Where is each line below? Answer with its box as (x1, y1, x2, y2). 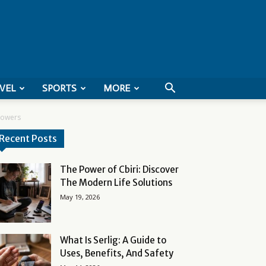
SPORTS (42, 83, 77, 94)
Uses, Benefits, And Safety (60, 248, 173, 259)
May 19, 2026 (60, 192, 100, 201)
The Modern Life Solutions (60, 177, 172, 188)
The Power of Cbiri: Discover (60, 164, 179, 175)
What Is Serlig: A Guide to (60, 235, 166, 246)
